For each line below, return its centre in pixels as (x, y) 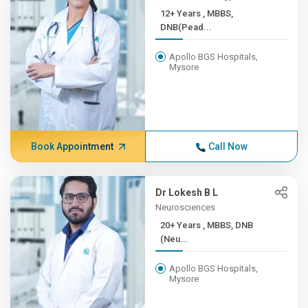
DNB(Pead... (186, 27)
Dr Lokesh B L (187, 192)
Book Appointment (72, 146)
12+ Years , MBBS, (182, 13)
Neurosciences (186, 207)
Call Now (228, 146)
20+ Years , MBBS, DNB (182, 225)
